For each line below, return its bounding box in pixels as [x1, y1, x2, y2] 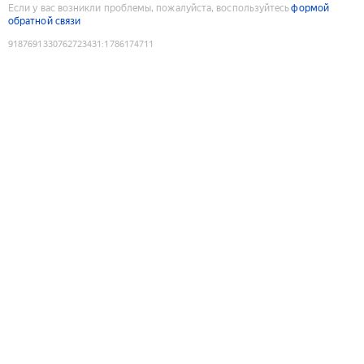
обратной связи [8, 15, 81, 27]
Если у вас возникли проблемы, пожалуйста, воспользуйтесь [8, 2, 290, 14]
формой [291, 2, 329, 14]
